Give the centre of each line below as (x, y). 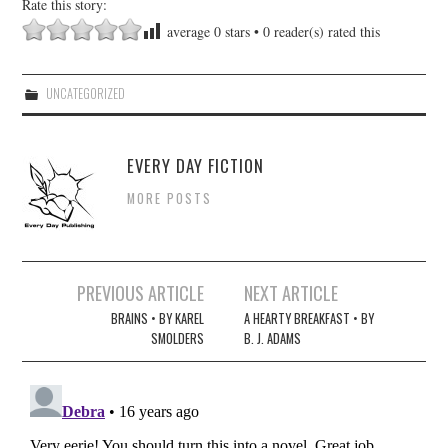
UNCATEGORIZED (83, 93)
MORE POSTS (170, 198)
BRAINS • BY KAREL (157, 318)
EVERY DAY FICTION (196, 165)
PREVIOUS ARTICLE (140, 292)
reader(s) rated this (325, 31)
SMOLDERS (177, 338)
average (188, 31)
